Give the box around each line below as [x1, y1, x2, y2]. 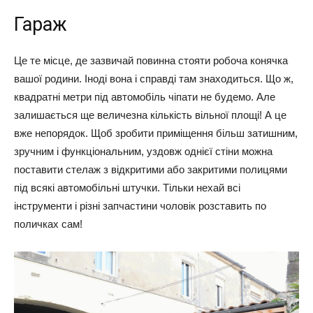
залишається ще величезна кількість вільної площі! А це [14, 109, 286, 122]
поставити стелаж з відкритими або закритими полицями [14, 163, 287, 176]
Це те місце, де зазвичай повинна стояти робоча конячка [14, 54, 288, 67]
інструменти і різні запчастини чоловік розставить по [14, 200, 266, 212]
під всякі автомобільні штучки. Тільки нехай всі [14, 182, 240, 194]
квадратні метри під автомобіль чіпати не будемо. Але [14, 91, 275, 103]
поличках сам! [14, 218, 82, 231]
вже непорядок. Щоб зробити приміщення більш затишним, [14, 127, 298, 140]
